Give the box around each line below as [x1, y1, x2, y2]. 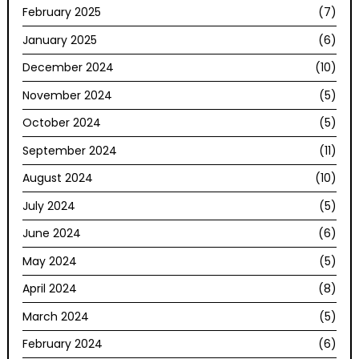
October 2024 [22, 115, 102, 131]
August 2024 [22, 170, 94, 187]
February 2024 [22, 336, 103, 353]
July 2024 [22, 197, 76, 214]
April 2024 [22, 280, 78, 297]
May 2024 [22, 252, 78, 269]
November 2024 [22, 87, 113, 103]
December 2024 [22, 59, 115, 76]
